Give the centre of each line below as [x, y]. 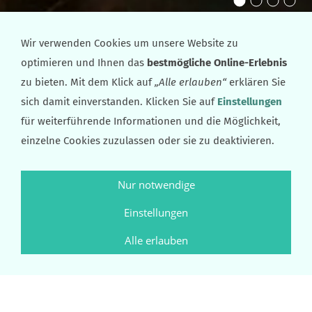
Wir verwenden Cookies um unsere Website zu [130, 43]
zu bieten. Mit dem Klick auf [88, 82]
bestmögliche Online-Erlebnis [217, 63]
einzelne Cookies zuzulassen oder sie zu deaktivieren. [148, 141]
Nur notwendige [156, 185]
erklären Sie [256, 82]
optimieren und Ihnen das [84, 63]
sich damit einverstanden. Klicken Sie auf [119, 102]
